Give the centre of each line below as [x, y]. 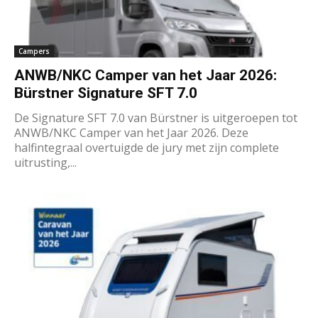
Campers [34, 51]
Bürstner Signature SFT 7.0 [108, 93]
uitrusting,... [45, 163]
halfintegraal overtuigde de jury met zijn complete [147, 148]
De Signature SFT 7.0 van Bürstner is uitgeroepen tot [156, 118]
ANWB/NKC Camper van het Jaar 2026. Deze [131, 133]
